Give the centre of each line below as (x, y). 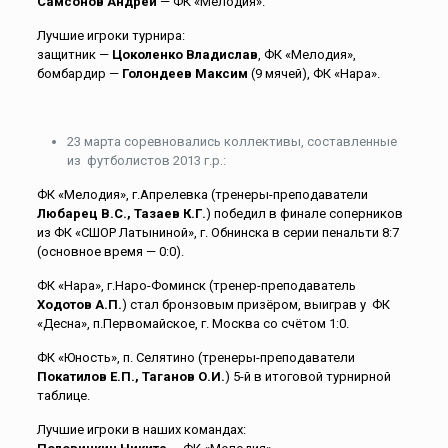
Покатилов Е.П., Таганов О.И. (130, 376)
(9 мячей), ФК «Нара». (313, 73)
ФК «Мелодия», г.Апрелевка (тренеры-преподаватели (202, 194)
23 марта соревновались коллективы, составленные (231, 141)
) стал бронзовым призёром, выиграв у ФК (255, 304)
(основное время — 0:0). (110, 251)
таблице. (63, 395)
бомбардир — (79, 73)
